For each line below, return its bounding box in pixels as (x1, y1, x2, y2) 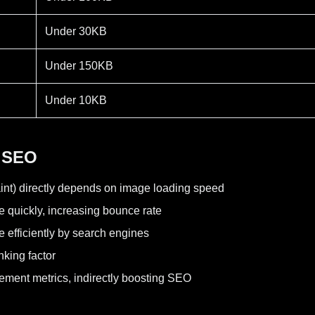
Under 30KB (45, 25, 107, 37)
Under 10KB (45, 94, 107, 106)
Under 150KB (45, 60, 113, 72)
